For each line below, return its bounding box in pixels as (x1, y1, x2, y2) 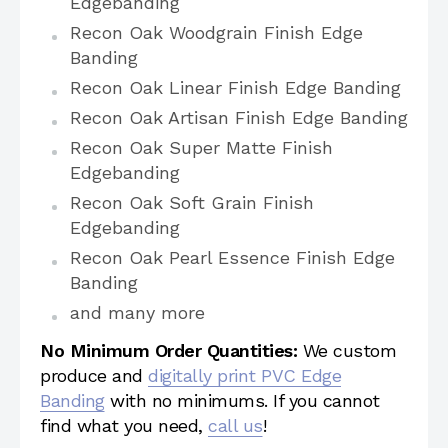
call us (208, 414, 263, 436)
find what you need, (40, 414, 208, 436)
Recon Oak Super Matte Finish (70, 137, 333, 159)
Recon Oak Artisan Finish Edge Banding (70, 107, 408, 129)
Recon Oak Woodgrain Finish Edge (70, 22, 363, 44)
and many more (70, 302, 205, 324)
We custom (297, 339, 396, 361)
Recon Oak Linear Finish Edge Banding (70, 77, 401, 99)
